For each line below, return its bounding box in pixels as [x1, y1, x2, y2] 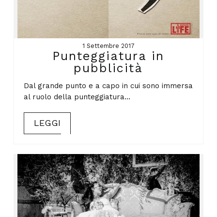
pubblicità [74, 61, 143, 76]
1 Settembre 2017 [82, 42, 135, 50]
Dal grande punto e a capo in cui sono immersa [24, 81, 193, 90]
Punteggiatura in [52, 49, 165, 63]
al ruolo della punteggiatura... [24, 92, 131, 101]
